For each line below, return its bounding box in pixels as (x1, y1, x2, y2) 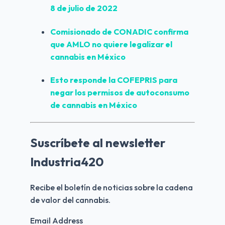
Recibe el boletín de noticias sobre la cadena (30, 182, 193, 192)
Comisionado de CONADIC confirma (50, 26, 188, 37)
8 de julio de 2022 (50, 3, 118, 14)
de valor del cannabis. (30, 194, 110, 205)
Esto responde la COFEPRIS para (50, 74, 177, 85)
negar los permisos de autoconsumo (50, 87, 189, 97)
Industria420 (30, 154, 104, 170)
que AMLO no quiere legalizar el (50, 39, 172, 49)
